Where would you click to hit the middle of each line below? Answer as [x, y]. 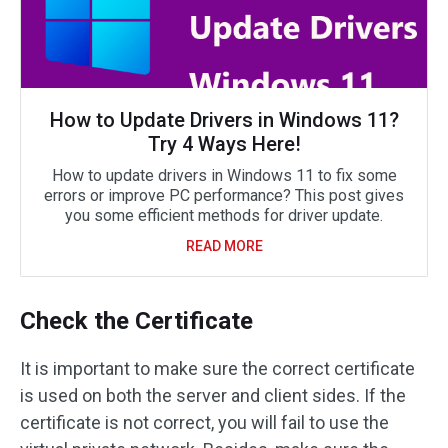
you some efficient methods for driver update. [224, 215]
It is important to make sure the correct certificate [217, 368]
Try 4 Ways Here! [224, 143]
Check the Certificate [136, 320]
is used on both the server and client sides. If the [213, 395]
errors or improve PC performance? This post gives [224, 195]
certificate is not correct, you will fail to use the [204, 422]
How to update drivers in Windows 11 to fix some [224, 175]
